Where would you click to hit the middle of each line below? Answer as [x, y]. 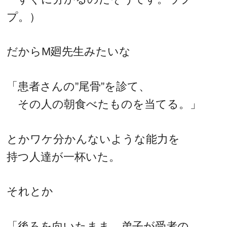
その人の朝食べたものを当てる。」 [104, 104]
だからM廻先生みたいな [69, 52]
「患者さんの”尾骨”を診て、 [79, 86]
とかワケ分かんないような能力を [93, 139]
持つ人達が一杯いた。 [64, 157]
